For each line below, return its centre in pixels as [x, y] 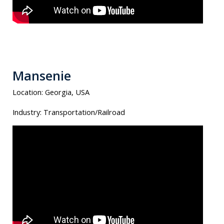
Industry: [28, 112]
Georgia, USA [67, 92]
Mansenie [42, 75]
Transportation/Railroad [84, 112]
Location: [29, 92]
